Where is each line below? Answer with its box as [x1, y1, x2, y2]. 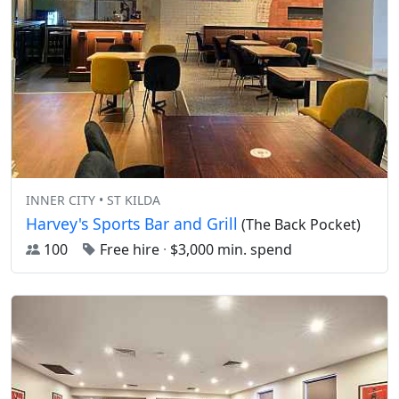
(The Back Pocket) [238, 215, 361, 235]
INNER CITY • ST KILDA [26, 191, 160, 209]
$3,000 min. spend [167, 240, 292, 260]
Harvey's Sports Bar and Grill [26, 213, 238, 235]
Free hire [96, 240, 163, 260]
